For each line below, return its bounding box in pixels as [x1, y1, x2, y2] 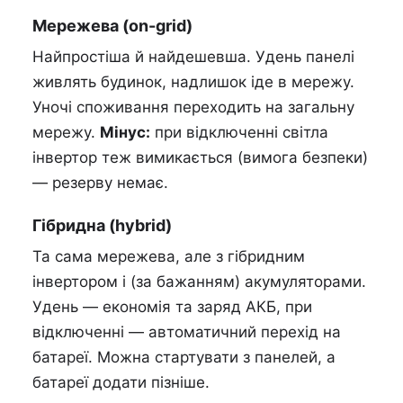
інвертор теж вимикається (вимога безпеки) [32, 148, 368, 167]
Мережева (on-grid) [32, 16, 193, 36]
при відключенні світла [150, 123, 328, 142]
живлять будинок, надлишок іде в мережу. [32, 73, 354, 92]
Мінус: [100, 123, 150, 142]
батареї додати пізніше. [32, 373, 210, 392]
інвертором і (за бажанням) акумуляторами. [32, 273, 366, 291]
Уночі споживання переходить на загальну [32, 98, 354, 117]
